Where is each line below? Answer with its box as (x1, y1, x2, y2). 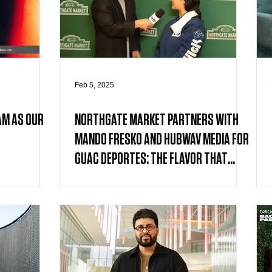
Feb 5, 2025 (75, 81, 114, 89)
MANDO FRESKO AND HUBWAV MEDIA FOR (75, 132, 249, 148)
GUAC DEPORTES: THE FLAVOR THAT (75, 151, 228, 167)
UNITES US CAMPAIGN (75, 171, 168, 186)
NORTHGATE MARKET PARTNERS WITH (75, 112, 239, 128)
